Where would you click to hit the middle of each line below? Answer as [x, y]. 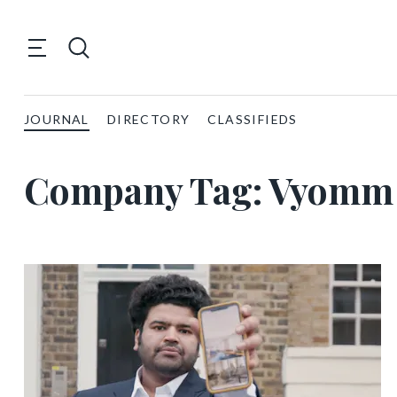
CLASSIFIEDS [253, 119]
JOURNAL [57, 119]
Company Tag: [146, 190]
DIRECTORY [148, 119]
